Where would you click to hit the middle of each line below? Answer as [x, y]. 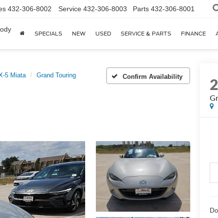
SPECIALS [48, 34]
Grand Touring [56, 75]
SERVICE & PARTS [146, 34]
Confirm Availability [153, 76]
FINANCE [193, 34]
